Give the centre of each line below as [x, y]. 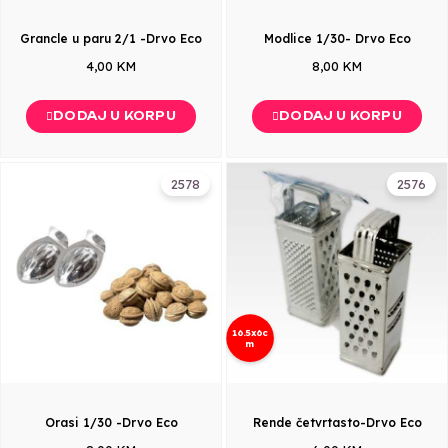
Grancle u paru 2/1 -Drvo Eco [111, 38]
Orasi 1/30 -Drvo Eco [111, 422]
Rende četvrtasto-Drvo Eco [337, 422]
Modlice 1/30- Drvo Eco [337, 38]
